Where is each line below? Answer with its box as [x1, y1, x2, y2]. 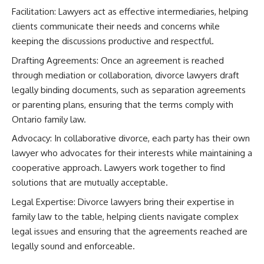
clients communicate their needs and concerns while [12, 21, 220, 32]
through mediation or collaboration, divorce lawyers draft [12, 69, 239, 81]
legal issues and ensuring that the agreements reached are [12, 225, 247, 237]
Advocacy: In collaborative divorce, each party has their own [12, 133, 250, 144]
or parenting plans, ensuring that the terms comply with [12, 98, 233, 110]
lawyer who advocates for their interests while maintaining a [12, 147, 252, 159]
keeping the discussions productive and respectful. [12, 35, 214, 47]
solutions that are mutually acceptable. [12, 177, 168, 188]
